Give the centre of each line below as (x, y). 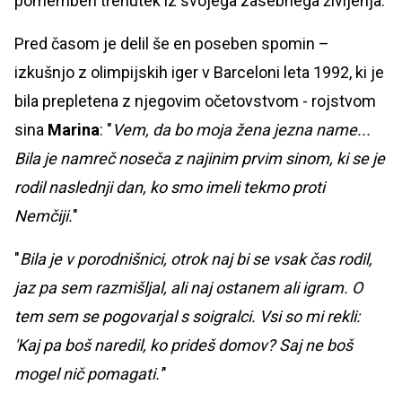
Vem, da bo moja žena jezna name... (241, 130)
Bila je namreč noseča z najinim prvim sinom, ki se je (200, 159)
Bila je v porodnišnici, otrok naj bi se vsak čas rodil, (196, 259)
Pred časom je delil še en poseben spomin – (172, 44)
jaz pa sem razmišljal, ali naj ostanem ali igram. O (188, 288)
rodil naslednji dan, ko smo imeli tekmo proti (170, 188)
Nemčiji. (44, 216)
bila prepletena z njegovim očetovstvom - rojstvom (195, 101)
